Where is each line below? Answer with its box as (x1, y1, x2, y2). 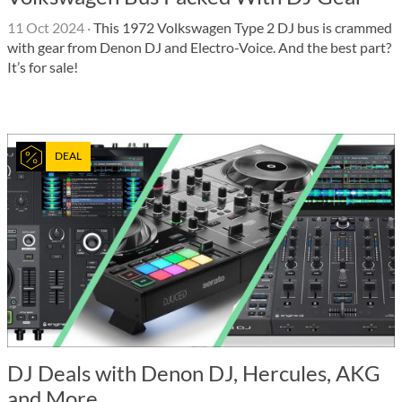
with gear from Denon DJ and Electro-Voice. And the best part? (7, 39, 391, 56)
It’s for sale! (7, 58, 78, 75)
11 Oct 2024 (7, 19, 84, 36)
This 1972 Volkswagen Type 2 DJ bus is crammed (91, 19, 392, 36)
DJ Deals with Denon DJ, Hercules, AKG (7, 360, 380, 386)
